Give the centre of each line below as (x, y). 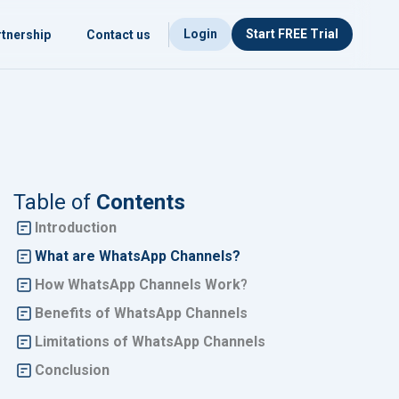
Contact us (118, 34)
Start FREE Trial (292, 34)
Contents (138, 202)
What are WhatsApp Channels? (137, 256)
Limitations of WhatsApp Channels (150, 342)
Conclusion (72, 370)
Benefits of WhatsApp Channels (141, 313)
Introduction (75, 228)
